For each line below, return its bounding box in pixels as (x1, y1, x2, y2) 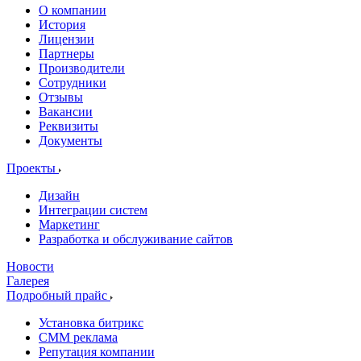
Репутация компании (39, 345, 155, 359)
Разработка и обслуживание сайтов (39, 232, 233, 246)
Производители (39, 61, 125, 75)
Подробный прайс (6, 288, 110, 302)
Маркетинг (39, 218, 100, 231)
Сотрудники (39, 76, 106, 89)
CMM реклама (39, 330, 118, 344)
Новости (6, 259, 54, 273)
